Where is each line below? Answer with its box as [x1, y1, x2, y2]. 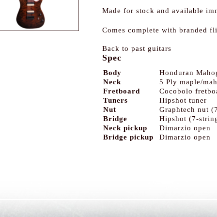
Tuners [103, 96, 128, 104]
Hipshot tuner [159, 96, 207, 104]
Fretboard [103, 87, 140, 95]
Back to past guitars [102, 45, 171, 52]
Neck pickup [103, 124, 147, 132]
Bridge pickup [103, 133, 154, 141]
